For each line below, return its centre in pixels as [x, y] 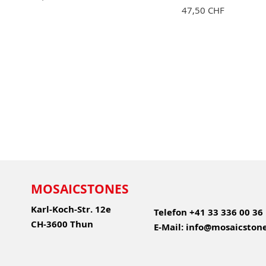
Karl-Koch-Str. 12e [71, 209]
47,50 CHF [203, 10]
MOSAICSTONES [80, 189]
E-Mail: [168, 227]
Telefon [170, 212]
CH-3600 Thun [62, 224]
